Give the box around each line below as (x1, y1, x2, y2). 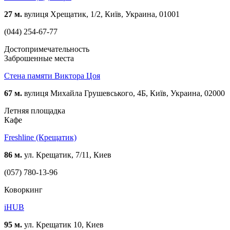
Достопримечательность (4, 44, 89, 53)
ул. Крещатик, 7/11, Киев (22, 150, 111, 159)
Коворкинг (4, 185, 43, 194)
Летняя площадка (4, 106, 65, 115)
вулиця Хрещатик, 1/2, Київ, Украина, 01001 (22, 9, 180, 18)
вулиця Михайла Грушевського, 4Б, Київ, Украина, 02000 (22, 88, 225, 98)
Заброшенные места (4, 53, 74, 63)
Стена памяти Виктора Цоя (4, 71, 100, 80)
